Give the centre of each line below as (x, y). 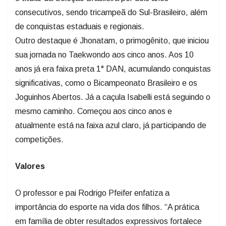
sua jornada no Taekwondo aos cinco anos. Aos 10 (104, 54)
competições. (39, 139)
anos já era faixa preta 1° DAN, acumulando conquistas (113, 69)
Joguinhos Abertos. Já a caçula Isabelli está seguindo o (113, 97)
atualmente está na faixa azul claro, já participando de (111, 125)
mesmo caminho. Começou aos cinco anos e (94, 111)
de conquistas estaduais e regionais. (80, 26)
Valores (30, 166)
